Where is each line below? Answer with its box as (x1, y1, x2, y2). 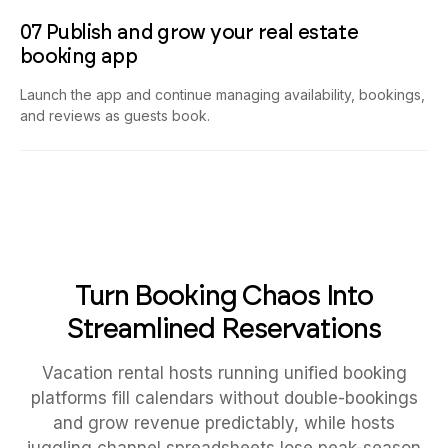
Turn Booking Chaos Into (74, 278, 374, 313)
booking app (20, 44, 137, 69)
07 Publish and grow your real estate (20, 20, 358, 45)
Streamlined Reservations (67, 311, 381, 346)
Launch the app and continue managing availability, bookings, (20, 86, 425, 104)
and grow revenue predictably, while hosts (53, 413, 395, 434)
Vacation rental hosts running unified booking (41, 363, 407, 384)
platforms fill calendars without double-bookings (30, 388, 418, 409)
